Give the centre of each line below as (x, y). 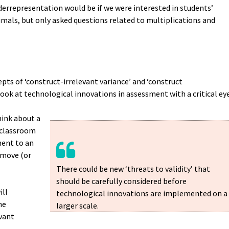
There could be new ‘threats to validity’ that (133, 168)
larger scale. (77, 205)
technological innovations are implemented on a (142, 193)
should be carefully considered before (121, 181)
